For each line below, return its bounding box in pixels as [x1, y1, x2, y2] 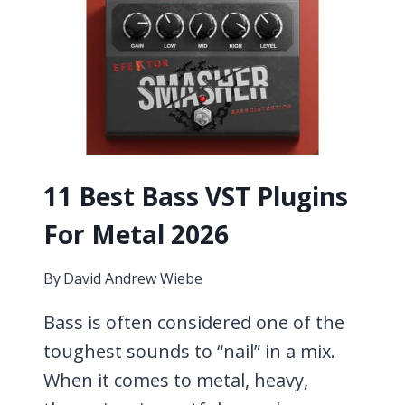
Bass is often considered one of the [43, 309, 344, 334]
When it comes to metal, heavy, [43, 367, 308, 392]
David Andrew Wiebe [63, 268, 203, 288]
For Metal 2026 [43, 216, 229, 251]
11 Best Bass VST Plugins [43, 178, 348, 213]
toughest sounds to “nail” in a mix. [43, 338, 335, 363]
